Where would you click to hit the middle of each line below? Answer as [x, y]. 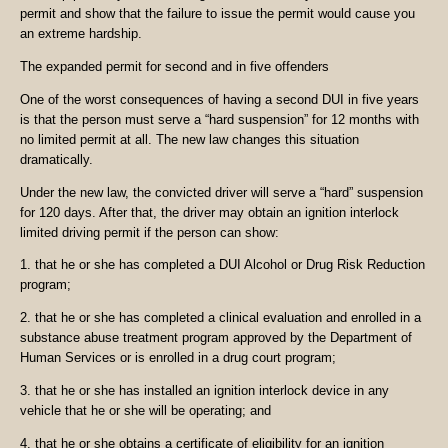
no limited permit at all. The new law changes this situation [189, 139]
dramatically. [56, 159]
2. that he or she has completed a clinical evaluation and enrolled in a [220, 318]
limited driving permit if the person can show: [149, 232]
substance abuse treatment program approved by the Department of [216, 338]
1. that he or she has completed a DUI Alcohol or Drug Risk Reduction [222, 265]
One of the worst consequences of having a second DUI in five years [219, 99]
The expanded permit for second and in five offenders [174, 66]
